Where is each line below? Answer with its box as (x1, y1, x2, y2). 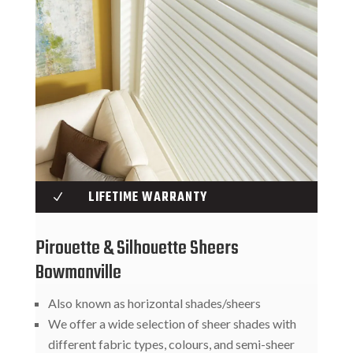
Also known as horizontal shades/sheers (47, 295, 261, 311)
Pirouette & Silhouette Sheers (35, 234, 239, 264)
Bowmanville (35, 258, 121, 288)
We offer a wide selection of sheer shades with (47, 316, 296, 332)
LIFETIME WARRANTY (87, 188, 207, 209)
